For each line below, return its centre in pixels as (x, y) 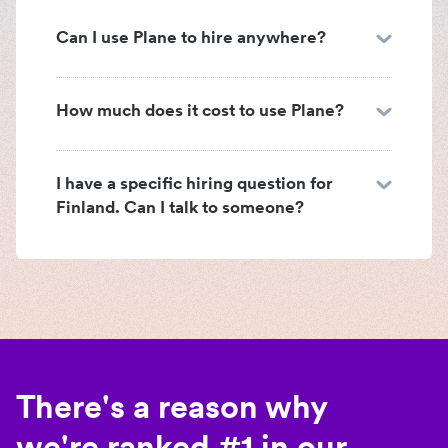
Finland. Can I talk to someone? (180, 207)
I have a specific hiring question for (194, 183)
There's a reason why (172, 407)
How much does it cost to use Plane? (200, 110)
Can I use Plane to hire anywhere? (191, 37)
